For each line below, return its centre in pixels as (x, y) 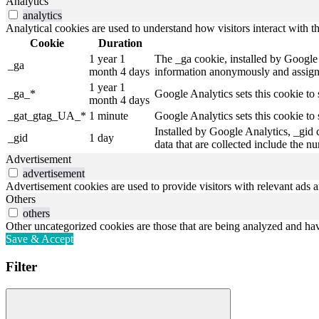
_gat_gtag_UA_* (47, 116)
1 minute (109, 116)
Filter (21, 267)
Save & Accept (40, 239)
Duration (120, 43)
